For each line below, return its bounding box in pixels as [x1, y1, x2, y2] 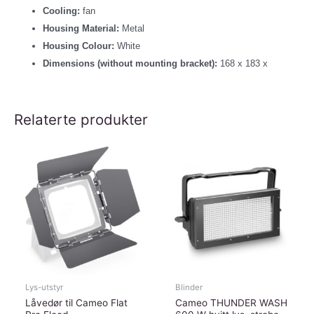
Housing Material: [43, 23, 120, 34]
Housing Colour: [43, 41, 115, 52]
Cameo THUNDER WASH [175, 297, 288, 309]
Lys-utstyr [25, 282, 64, 293]
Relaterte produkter [14, 111, 148, 129]
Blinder [175, 282, 203, 293]
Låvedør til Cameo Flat [25, 297, 128, 309]
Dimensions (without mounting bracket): [43, 58, 218, 69]
